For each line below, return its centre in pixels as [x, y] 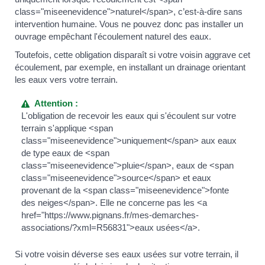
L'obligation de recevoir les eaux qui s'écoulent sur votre [129, 115]
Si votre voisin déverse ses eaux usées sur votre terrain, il [127, 254]
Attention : [54, 103]
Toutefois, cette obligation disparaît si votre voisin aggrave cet [132, 55]
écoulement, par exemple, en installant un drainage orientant [130, 67]
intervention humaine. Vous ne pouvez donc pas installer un [129, 24]
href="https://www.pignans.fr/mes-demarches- [110, 215]
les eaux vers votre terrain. [66, 80]
